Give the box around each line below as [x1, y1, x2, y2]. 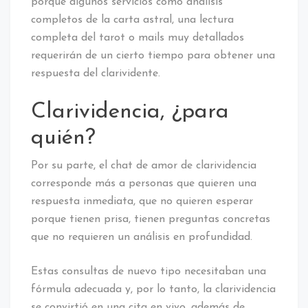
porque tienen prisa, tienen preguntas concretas [31, 213, 270, 225]
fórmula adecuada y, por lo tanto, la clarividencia [31, 283, 276, 295]
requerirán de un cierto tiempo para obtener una [31, 49, 275, 61]
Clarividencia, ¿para [31, 100, 229, 123]
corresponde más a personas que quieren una [31, 177, 256, 189]
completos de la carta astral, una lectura [31, 14, 234, 25]
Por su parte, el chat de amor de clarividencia [31, 159, 256, 171]
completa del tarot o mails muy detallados [31, 32, 244, 43]
